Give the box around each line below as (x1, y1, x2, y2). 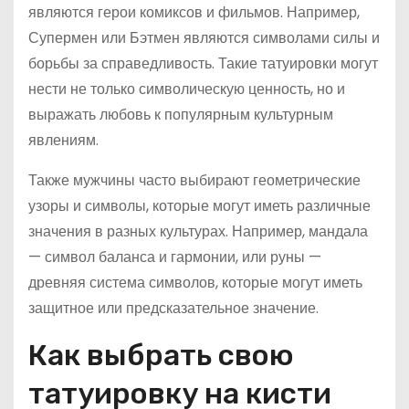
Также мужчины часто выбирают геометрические (28, 170, 361, 191)
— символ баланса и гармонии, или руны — (28, 246, 321, 267)
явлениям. (28, 130, 99, 151)
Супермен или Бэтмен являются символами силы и (28, 27, 380, 48)
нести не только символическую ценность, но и (28, 79, 345, 100)
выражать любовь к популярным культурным (28, 104, 333, 125)
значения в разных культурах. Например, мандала (28, 221, 368, 242)
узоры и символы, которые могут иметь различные (28, 195, 371, 216)
